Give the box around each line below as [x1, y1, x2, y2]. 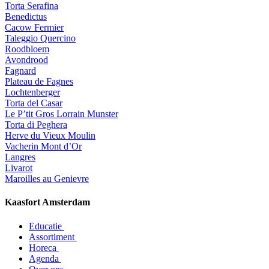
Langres [5, 152, 35, 163]
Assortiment [29, 231, 77, 242]
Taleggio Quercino [5, 33, 76, 44]
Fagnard [5, 65, 36, 76]
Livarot [5, 163, 32, 174]
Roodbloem [5, 44, 49, 55]
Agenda [29, 253, 61, 264]
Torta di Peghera [5, 119, 67, 130]
